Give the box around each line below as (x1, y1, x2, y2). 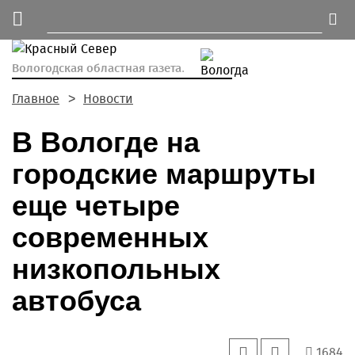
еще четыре (12, 189, 180, 222)
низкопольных (12, 253, 220, 285)
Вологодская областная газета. (12, 61, 185, 75)
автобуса (12, 284, 141, 317)
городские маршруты (12, 158, 316, 190)
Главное (12, 91, 59, 106)
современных (12, 221, 208, 254)
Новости (83, 91, 133, 106)
